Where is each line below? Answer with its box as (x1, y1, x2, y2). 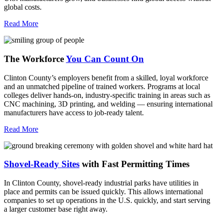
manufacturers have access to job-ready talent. (4, 108, 144, 117)
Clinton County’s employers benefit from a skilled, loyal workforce (4, 73, 208, 82)
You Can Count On (66, 53, 144, 64)
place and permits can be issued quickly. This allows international (4, 187, 203, 196)
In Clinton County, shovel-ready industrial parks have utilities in (4, 179, 199, 187)
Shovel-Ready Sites (4, 159, 79, 170)
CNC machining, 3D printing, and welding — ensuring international (4, 99, 213, 108)
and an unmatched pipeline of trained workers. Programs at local (4, 82, 200, 91)
